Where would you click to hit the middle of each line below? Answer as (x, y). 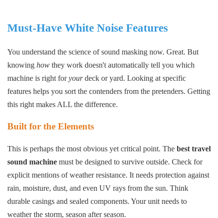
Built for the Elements (51, 127)
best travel (194, 149)
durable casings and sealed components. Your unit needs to (97, 201)
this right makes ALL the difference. (63, 105)
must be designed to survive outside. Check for (130, 162)
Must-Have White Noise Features (88, 28)
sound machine (32, 162)
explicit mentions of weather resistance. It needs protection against (108, 175)
